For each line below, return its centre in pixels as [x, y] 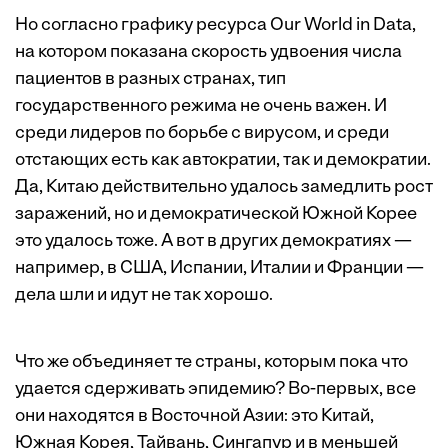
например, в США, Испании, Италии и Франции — [219, 269]
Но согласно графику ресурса [142, 26]
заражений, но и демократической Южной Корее [216, 215]
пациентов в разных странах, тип [150, 80]
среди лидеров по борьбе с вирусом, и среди [202, 134]
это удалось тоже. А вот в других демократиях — [213, 242]
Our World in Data [341, 26]
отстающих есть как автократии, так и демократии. [223, 161]
